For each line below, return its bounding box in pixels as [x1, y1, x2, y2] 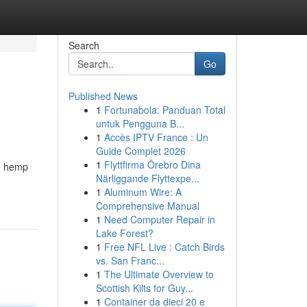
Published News [68, 89, 138, 103]
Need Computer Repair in [103, 212, 215, 226]
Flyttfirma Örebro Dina [103, 158, 201, 171]
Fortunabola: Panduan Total [103, 103, 225, 116]
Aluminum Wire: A [103, 185, 182, 199]
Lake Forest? [95, 226, 153, 240]
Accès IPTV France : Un [103, 130, 208, 144]
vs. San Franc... [95, 254, 164, 267]
